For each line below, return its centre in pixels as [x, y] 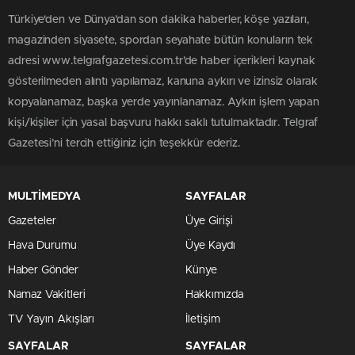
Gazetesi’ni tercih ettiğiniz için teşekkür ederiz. [124, 143]
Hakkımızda [214, 294]
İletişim [203, 319]
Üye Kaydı [210, 245]
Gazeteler [32, 221]
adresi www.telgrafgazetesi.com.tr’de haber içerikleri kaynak [162, 61]
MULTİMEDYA [44, 196]
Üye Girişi [209, 221]
